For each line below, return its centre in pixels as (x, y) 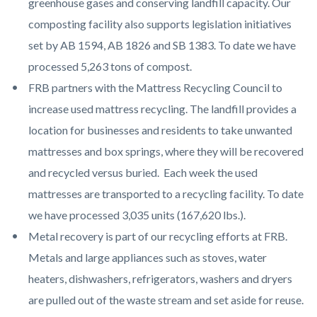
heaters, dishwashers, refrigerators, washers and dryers (160, 279)
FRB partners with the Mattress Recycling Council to (155, 88)
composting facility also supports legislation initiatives (160, 24)
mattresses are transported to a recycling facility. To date (166, 194)
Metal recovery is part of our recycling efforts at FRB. (158, 236)
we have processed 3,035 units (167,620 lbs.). (137, 215)
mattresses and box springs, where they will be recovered (166, 151)
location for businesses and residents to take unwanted (160, 130)
